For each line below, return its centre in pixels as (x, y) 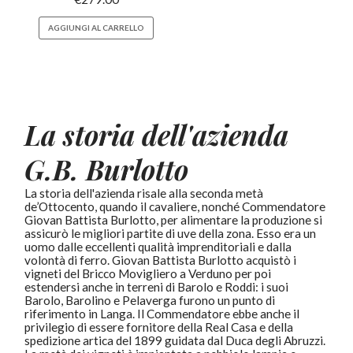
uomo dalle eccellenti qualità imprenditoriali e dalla (158, 247)
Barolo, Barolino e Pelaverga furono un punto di (150, 301)
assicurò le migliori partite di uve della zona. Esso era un (171, 234)
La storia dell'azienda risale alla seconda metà (144, 193)
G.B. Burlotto (107, 170)
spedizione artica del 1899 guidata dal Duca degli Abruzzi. (175, 341)
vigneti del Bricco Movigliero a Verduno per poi (148, 274)
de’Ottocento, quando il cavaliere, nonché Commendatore (175, 207)
